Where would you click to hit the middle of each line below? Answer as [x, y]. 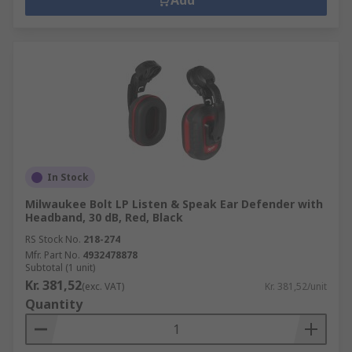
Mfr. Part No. [53, 255]
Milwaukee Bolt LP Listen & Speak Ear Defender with [174, 204]
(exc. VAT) [103, 286]
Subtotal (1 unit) [60, 268]
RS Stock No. [53, 239]
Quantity [54, 304]
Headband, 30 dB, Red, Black [104, 217]
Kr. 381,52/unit [296, 286]
